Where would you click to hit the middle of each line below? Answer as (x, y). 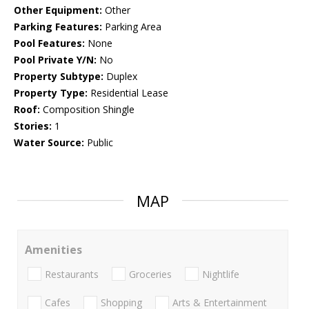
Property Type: (51, 93)
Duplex (120, 77)
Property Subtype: (59, 77)
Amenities (53, 250)
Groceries (150, 274)
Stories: (33, 126)
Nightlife (221, 274)
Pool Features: (49, 43)
